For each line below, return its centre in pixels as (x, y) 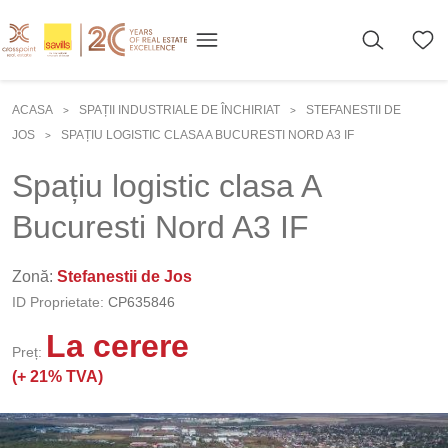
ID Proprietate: (58, 302)
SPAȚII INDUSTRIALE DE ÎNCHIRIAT (179, 110)
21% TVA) (66, 376)
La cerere (117, 346)
